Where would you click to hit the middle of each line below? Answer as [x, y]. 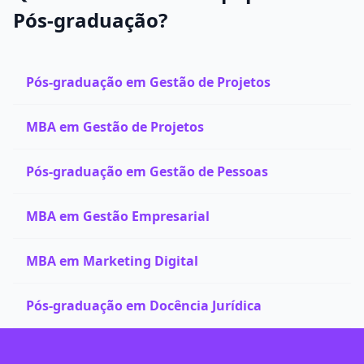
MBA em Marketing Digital [112, 261]
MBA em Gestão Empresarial [118, 216]
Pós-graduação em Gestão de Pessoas [147, 171]
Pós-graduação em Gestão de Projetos [148, 82]
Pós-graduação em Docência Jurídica [144, 305]
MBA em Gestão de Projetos [115, 127]
